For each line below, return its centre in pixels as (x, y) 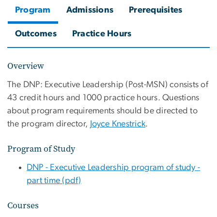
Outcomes (36, 34)
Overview (26, 66)
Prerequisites (156, 10)
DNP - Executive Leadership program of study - (114, 167)
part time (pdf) (54, 180)
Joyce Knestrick (118, 124)
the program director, (49, 124)
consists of (189, 85)
